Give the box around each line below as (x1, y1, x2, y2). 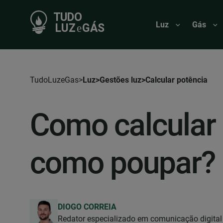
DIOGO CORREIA (58, 202, 116, 212)
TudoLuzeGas (30, 75, 79, 85)
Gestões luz (100, 75, 141, 85)
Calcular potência (145, 75, 208, 85)
